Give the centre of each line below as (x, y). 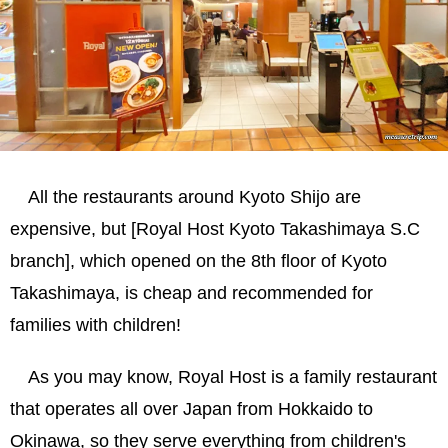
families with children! (95, 325)
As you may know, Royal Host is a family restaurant (232, 377)
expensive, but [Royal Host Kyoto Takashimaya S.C (215, 229)
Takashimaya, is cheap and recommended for (191, 293)
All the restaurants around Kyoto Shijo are (194, 197)
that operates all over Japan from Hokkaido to (191, 409)
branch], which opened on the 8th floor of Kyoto (198, 261)
